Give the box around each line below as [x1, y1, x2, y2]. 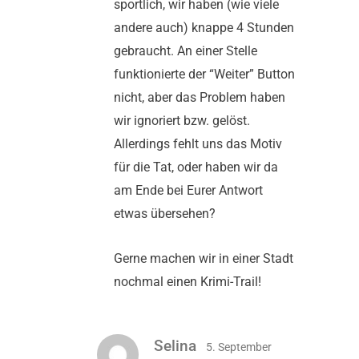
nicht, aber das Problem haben [114, 90, 285, 106]
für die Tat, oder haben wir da [114, 159, 278, 175]
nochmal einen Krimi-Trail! [114, 274, 261, 290]
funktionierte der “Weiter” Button [114, 67, 295, 83]
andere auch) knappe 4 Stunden [114, 20, 294, 36]
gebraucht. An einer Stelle [114, 43, 257, 59]
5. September [206, 340, 272, 353]
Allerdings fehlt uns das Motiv [114, 136, 282, 152]
